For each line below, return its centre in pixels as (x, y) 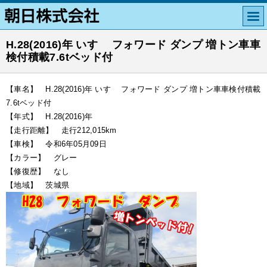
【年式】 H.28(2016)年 (49, 117)
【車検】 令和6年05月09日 (56, 144)
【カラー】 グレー (42, 158)
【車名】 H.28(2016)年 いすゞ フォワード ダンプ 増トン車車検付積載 (133, 89)
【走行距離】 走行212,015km (61, 130)
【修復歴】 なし (38, 171)
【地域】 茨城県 (38, 185)
